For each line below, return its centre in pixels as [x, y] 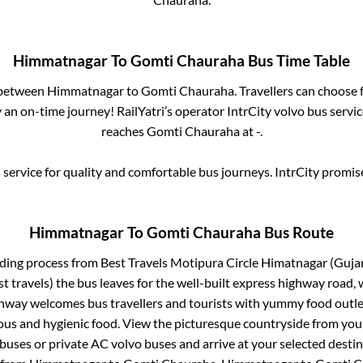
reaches [124, 130]
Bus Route [297, 233]
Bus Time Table [297, 60]
